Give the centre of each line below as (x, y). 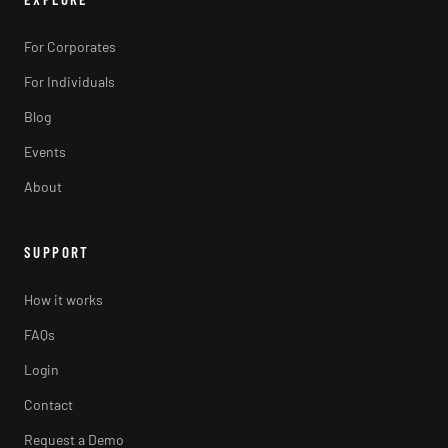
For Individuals (69, 81)
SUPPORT (57, 251)
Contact (48, 404)
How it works (63, 299)
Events (45, 151)
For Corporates (70, 46)
